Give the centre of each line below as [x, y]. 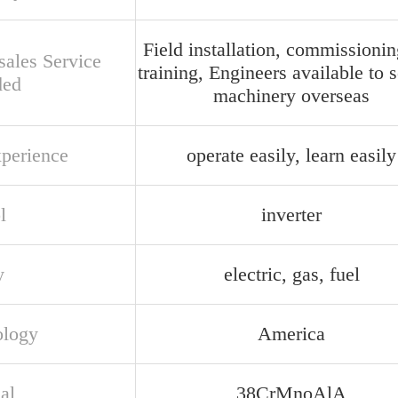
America [291, 334]
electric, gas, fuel [291, 274]
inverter [291, 215]
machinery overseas [291, 96]
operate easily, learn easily [291, 155]
